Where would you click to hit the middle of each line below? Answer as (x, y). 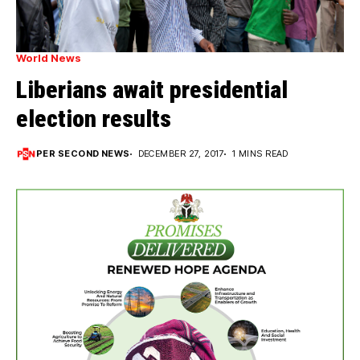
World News (49, 58)
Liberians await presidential (152, 90)
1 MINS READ (260, 154)
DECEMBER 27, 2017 (181, 154)
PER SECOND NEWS (83, 154)
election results (94, 119)
